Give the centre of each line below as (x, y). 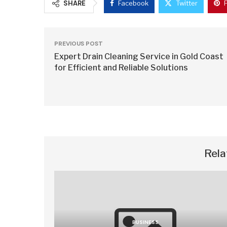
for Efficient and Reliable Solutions (121, 68)
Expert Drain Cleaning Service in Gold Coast (139, 56)
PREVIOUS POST (79, 44)
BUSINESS (145, 222)
